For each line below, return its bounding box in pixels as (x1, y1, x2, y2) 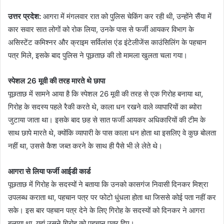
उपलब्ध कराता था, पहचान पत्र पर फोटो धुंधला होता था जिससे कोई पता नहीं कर (8, 192, 216, 202)
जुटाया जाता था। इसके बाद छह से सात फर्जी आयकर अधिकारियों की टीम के (8, 115, 205, 124)
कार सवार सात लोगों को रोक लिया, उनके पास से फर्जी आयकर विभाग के (8, 24, 194, 34)
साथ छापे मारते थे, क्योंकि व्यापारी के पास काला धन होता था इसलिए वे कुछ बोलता (8, 128, 216, 137)
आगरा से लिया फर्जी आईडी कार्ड (8, 166, 90, 176)
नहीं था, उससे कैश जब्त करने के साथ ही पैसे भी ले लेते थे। (8, 141, 162, 150)
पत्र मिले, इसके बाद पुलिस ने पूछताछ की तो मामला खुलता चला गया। (8, 50, 187, 60)
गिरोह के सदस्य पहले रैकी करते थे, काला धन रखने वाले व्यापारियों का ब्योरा (8, 102, 201, 111)
